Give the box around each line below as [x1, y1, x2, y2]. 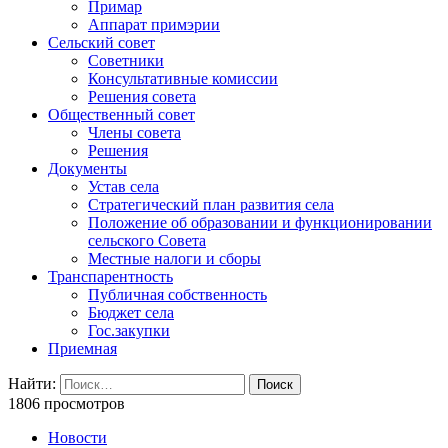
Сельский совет [48, 34, 155, 52]
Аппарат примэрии [88, 16, 220, 34]
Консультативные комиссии [88, 70, 278, 88]
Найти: [8, 375, 56, 393]
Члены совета [88, 124, 181, 142]
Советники [88, 52, 164, 70]
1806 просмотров [8, 395, 125, 413]
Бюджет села [88, 304, 174, 322]
